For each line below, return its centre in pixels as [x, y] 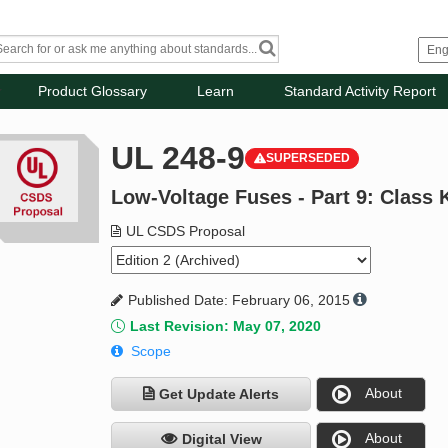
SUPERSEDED [308, 158]
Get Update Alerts [219, 394]
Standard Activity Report [360, 91]
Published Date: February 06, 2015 [239, 300]
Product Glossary [93, 91]
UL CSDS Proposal [186, 231]
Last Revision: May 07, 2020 [226, 326]
